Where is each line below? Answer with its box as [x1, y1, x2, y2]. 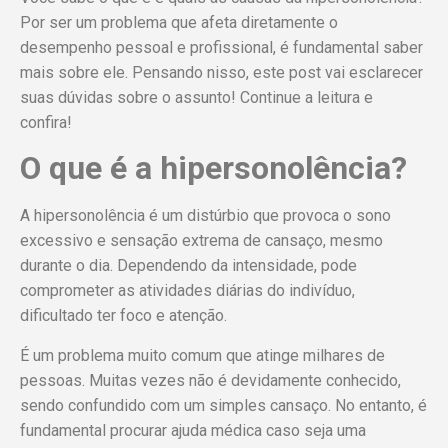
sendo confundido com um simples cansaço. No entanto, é [20, 395, 427, 415]
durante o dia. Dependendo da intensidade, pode [20, 256, 357, 276]
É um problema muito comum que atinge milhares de [20, 345, 385, 365]
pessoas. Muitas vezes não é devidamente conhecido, [20, 370, 401, 390]
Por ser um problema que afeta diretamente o [20, 13, 338, 33]
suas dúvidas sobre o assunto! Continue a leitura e [20, 88, 373, 108]
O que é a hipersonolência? [20, 149, 407, 188]
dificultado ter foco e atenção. [20, 306, 227, 326]
